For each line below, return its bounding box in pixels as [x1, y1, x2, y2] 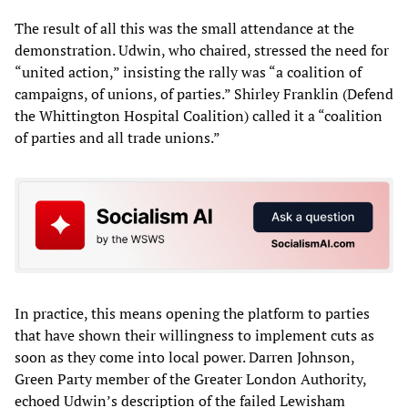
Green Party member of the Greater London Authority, [15, 369, 366, 390]
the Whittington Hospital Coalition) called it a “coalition [15, 105, 382, 126]
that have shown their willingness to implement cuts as [15, 325, 374, 346]
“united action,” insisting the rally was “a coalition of [15, 61, 362, 82]
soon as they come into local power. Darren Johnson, [15, 347, 354, 368]
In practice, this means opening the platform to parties [15, 303, 370, 324]
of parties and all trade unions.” [15, 127, 220, 148]
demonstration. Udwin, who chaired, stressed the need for [15, 39, 389, 60]
